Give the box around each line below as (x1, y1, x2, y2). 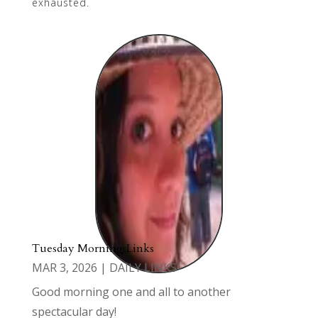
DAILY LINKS (109, 260, 177, 276)
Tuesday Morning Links (31, 241, 154, 257)
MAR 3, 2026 (31, 260, 97, 276)
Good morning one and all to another (31, 284, 231, 300)
